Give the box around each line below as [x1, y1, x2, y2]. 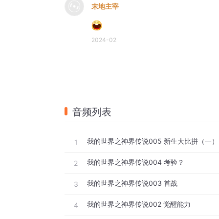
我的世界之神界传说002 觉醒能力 [87, 200, 191, 209]
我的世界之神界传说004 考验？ [87, 158, 184, 167]
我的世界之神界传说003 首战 [87, 179, 177, 188]
